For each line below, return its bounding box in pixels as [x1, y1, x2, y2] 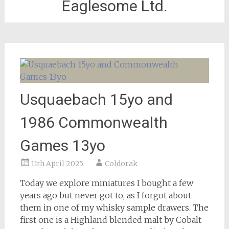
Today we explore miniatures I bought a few [19, 178, 193, 188]
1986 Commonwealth [19, 113, 168, 131]
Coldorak [104, 159, 138, 168]
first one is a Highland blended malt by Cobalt [19, 215, 201, 225]
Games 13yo [19, 136, 105, 154]
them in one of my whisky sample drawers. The [19, 202, 209, 213]
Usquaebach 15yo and [19, 90, 173, 108]
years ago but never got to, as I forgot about [19, 190, 191, 200]
